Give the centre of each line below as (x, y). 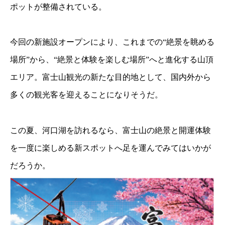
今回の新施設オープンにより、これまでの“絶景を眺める (112, 42)
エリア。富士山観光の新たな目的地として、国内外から (110, 77)
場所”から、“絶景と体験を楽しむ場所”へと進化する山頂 (112, 60)
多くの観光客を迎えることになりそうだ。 (86, 95)
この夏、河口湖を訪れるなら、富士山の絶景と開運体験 (110, 130)
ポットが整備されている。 (58, 7)
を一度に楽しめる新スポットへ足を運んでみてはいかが (110, 148)
